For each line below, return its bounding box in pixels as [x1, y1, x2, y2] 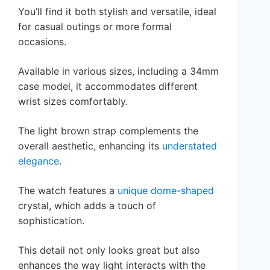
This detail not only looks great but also [18, 243, 200, 256]
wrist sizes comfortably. [18, 95, 128, 107]
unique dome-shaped [118, 184, 214, 196]
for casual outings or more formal [18, 20, 172, 33]
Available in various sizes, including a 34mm [18, 64, 219, 77]
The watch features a [18, 184, 118, 196]
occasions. [18, 35, 66, 48]
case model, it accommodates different [18, 80, 198, 92]
